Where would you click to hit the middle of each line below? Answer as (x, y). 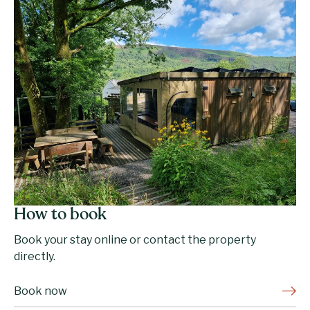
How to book (60, 216)
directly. (35, 257)
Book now (40, 291)
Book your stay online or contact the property (135, 240)
